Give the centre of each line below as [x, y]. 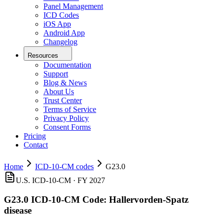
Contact [36, 145]
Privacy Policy [66, 118]
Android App [64, 33]
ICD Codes [61, 15]
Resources [43, 56]
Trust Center [63, 101]
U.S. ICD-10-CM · [47, 181]
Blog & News [65, 83]
